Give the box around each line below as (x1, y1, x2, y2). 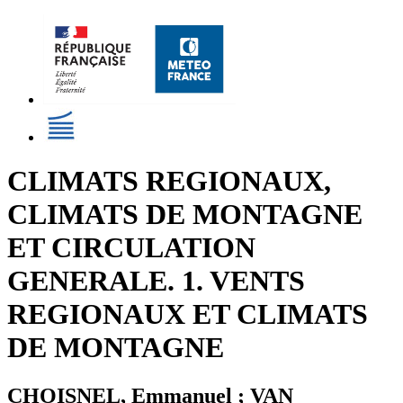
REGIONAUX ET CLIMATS (7, 298, 368, 331)
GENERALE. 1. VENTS (7, 264, 305, 298)
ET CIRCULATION (7, 231, 255, 264)
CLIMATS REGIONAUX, (7, 165, 331, 198)
